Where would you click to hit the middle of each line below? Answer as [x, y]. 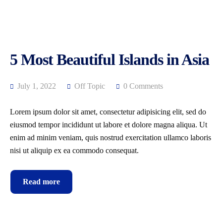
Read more [41, 182]
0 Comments [143, 86]
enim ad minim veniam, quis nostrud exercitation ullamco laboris [111, 138]
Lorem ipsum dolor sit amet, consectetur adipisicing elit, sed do [108, 112]
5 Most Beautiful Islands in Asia [110, 59]
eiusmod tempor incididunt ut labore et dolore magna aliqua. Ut [109, 125]
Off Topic [90, 86]
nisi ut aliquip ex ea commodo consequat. [74, 150]
